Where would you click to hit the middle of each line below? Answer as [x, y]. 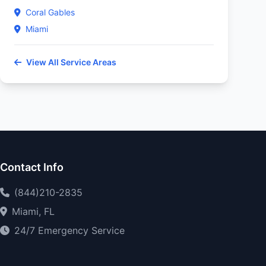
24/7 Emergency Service [69, 230]
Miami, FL [33, 211]
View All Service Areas [71, 62]
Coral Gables [50, 12]
